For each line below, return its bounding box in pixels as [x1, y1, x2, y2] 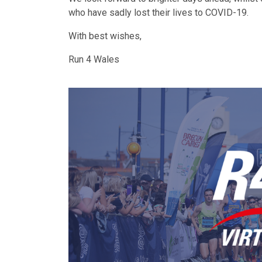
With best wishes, [68, 30, 142, 42]
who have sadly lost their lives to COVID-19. [68, 7, 249, 19]
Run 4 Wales [68, 54, 119, 65]
